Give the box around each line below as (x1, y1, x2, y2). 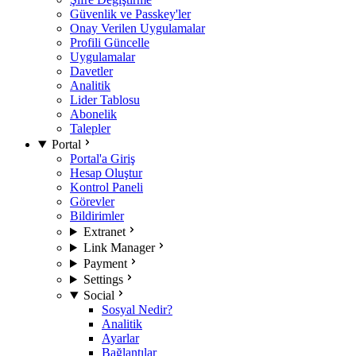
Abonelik (70, 107, 117, 121)
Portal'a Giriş (70, 152, 135, 165)
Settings (83, 273, 123, 286)
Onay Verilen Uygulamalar (70, 21, 205, 35)
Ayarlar (102, 331, 139, 345)
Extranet (83, 225, 126, 238)
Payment (83, 257, 127, 270)
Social (83, 288, 114, 302)
